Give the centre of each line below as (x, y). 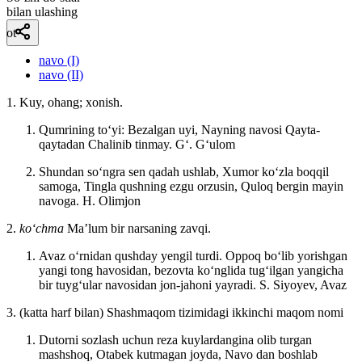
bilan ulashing (42, 11)
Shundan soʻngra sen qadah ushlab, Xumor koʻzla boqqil (184, 171)
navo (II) (61, 74)
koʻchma (43, 228)
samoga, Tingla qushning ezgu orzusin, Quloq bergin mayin (191, 186)
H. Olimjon (112, 200)
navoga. (61, 200)
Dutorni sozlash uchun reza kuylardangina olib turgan (175, 339)
